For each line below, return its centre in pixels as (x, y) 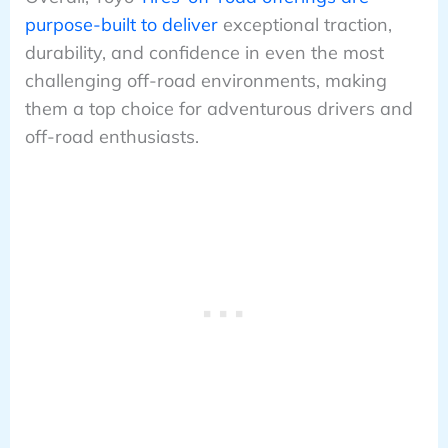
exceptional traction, (304, 24)
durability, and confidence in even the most (204, 52)
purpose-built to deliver (121, 24)
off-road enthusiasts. (111, 136)
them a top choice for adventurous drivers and (218, 108)
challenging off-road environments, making (205, 80)
